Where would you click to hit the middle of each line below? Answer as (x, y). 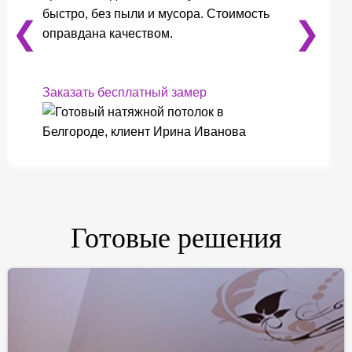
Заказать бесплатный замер (125, 92)
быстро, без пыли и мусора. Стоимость (156, 14)
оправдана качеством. (108, 33)
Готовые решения (176, 238)
